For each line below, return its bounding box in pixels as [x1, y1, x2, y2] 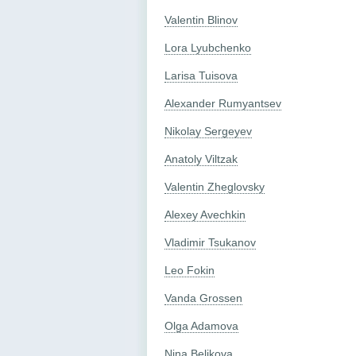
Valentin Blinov [164, 13, 238, 26]
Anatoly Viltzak [164, 152, 238, 165]
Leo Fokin [164, 263, 215, 277]
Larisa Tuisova [164, 68, 238, 82]
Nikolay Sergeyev [164, 124, 252, 137]
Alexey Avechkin [164, 207, 246, 221]
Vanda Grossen [164, 291, 242, 304]
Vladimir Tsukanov [164, 235, 256, 249]
